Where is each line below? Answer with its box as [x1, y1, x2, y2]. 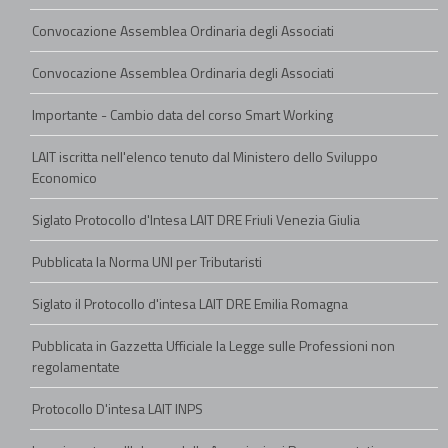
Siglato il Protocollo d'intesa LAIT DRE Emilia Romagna [32, 293, 348, 314]
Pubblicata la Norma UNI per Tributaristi [32, 251, 262, 272]
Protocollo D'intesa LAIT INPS [32, 398, 203, 419]
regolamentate [32, 356, 120, 377]
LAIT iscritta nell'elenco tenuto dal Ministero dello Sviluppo [32, 146, 378, 167]
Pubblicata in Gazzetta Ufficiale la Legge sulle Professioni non [32, 335, 395, 356]
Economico [32, 167, 97, 188]
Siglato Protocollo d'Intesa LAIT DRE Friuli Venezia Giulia [32, 209, 360, 230]
